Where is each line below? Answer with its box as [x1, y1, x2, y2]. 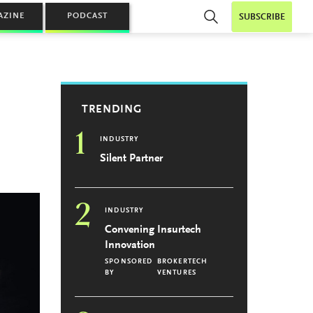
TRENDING [82, 104, 143, 115]
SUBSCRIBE [239, 13, 285, 22]
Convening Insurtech [105, 224, 202, 235]
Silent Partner [100, 153, 163, 164]
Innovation [105, 240, 156, 251]
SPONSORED [105, 259, 153, 265]
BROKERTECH [157, 259, 208, 265]
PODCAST [67, 12, 108, 20]
